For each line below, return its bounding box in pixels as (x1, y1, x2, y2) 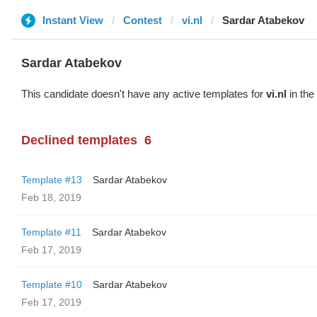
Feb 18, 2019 (21, 192, 81, 203)
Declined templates (21, 133, 137, 147)
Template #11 (21, 226, 81, 238)
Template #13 (21, 174, 82, 185)
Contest (123, 14, 162, 26)
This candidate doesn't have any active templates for (21, 88, 266, 100)
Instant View (42, 14, 103, 26)
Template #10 (21, 279, 82, 290)
